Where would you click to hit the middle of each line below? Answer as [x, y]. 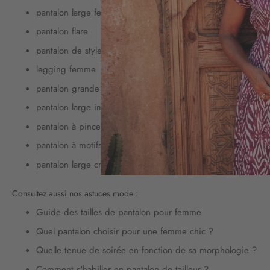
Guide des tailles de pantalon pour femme [119, 212]
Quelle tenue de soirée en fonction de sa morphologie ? [146, 250]
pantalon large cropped [82, 164]
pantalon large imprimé [81, 108]
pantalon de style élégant [85, 50]
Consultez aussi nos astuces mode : [76, 193]
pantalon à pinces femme [85, 126]
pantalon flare [62, 32]
